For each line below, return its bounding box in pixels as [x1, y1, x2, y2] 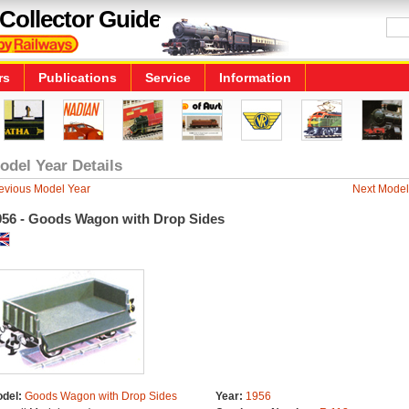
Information [219, 70, 291, 85]
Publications [38, 70, 117, 85]
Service [145, 70, 191, 85]
